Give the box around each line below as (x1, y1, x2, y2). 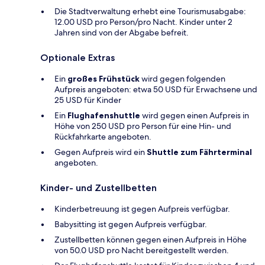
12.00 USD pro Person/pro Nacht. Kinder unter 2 (54, 16, 232, 27)
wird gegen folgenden (140, 73, 225, 84)
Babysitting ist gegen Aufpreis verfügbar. (54, 218, 207, 230)
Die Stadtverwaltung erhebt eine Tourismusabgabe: (54, 5, 246, 17)
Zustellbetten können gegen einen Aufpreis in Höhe (54, 234, 247, 245)
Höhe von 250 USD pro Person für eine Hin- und (54, 120, 231, 131)
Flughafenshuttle (67, 109, 140, 121)
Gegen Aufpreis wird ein (54, 146, 147, 157)
